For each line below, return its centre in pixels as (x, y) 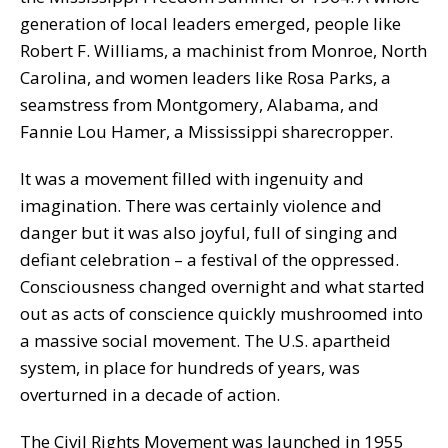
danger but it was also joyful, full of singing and (209, 232)
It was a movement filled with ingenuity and (192, 178)
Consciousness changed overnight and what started (222, 286)
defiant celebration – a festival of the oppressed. (209, 259)
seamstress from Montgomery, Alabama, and (199, 104)
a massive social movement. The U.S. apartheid (205, 340)
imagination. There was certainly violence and (201, 205)
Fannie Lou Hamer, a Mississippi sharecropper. (206, 131)
